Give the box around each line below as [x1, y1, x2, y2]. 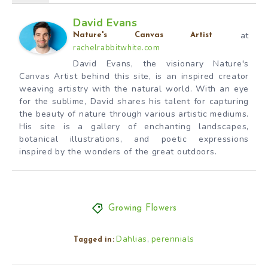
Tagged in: [74, 236, 114, 244]
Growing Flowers [108, 204, 177, 214]
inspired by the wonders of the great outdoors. [19, 146, 217, 158]
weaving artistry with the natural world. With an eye [19, 83, 249, 95]
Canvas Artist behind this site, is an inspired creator [19, 71, 249, 83]
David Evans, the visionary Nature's [73, 58, 249, 70]
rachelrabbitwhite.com [73, 42, 160, 54]
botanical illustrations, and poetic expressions [19, 133, 249, 145]
